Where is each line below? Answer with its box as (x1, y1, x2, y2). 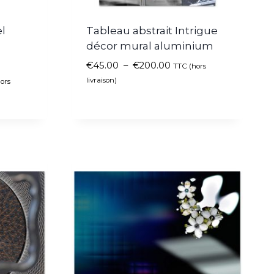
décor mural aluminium (86, 40, 213, 53)
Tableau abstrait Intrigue (86, 24, 218, 37)
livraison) (86, 76, 117, 85)
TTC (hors (173, 62, 206, 71)
